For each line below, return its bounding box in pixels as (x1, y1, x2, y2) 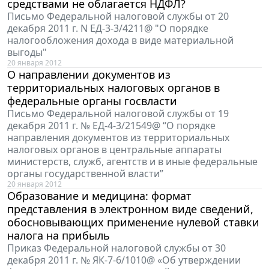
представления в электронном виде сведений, (7, 201, 253, 216)
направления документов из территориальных (7, 130, 229, 144)
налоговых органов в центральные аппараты (7, 142, 222, 156)
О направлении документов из (7, 67, 171, 82)
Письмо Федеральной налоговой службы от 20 (7, 9, 229, 23)
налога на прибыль (7, 228, 110, 243)
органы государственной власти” (7, 166, 163, 180)
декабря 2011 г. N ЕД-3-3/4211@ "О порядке (7, 21, 208, 35)
